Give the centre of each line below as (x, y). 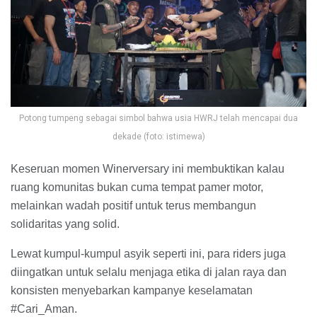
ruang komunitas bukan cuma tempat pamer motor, (137, 187)
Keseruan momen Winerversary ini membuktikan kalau (148, 168)
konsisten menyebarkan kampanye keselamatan (132, 290)
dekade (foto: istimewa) (158, 136)
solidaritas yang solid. (65, 224)
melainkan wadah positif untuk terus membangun (133, 205)
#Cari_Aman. (44, 309)
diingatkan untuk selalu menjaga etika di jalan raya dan (149, 272)
